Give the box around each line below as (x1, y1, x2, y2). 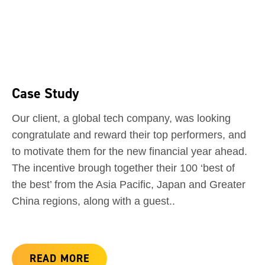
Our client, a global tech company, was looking (12, 112, 231, 125)
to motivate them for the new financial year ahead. (12, 146, 247, 158)
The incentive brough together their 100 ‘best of (12, 162, 235, 174)
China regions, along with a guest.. (12, 195, 175, 208)
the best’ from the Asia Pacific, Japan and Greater (12, 179, 245, 191)
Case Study (12, 84, 79, 103)
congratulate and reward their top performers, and (12, 129, 246, 141)
